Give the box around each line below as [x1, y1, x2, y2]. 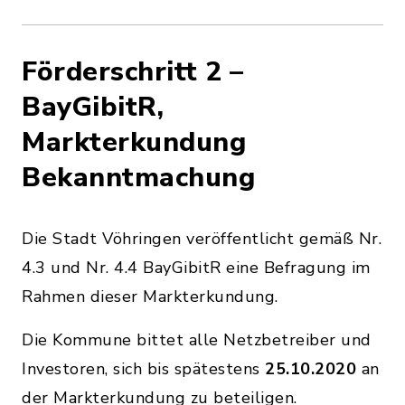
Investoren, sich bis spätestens [22, 358, 265, 380]
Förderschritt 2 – [22, 53, 244, 90]
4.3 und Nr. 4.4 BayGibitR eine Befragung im [22, 257, 371, 278]
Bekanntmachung [22, 159, 255, 196]
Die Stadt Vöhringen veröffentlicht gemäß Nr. [22, 228, 381, 250]
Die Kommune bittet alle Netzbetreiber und [22, 329, 372, 351]
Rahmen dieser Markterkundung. [22, 286, 278, 307]
